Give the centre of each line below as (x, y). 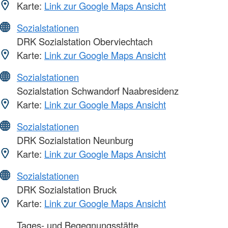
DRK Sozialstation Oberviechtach (83, 41)
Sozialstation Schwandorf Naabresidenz (96, 91)
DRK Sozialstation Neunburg (74, 140)
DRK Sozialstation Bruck (65, 190)
